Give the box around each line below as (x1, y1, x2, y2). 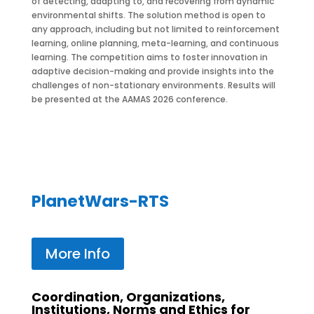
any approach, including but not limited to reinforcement (31, 23, 280, 35)
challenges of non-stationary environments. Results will (31, 79, 275, 91)
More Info (45, 244, 110, 264)
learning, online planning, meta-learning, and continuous (31, 37, 279, 49)
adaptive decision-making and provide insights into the (31, 65, 274, 77)
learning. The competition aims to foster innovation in (31, 51, 268, 63)
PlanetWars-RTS (31, 190, 169, 212)
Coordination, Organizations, (31, 288, 225, 306)
